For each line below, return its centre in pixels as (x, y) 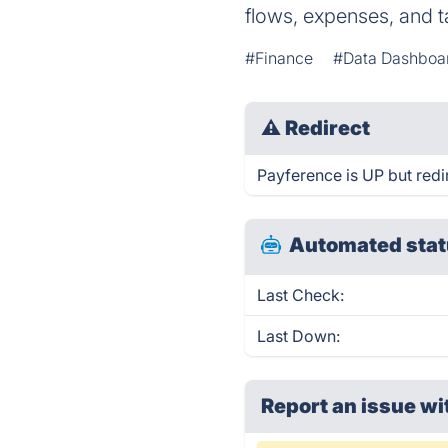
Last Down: (299, 336)
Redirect (328, 128)
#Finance (279, 58)
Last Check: (301, 295)
